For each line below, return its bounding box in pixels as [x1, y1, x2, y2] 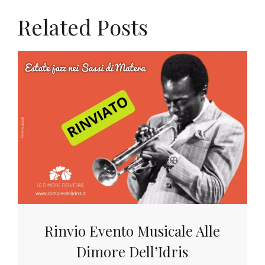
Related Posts [18, 12, 148, 41]
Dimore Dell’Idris [76, 241, 189, 261]
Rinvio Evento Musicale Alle [44, 221, 221, 240]
